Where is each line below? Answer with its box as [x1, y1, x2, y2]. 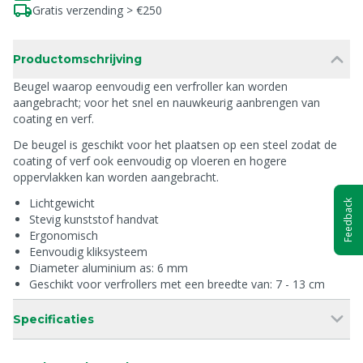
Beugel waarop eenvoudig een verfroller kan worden [13, 79, 288, 94]
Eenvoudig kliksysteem [29, 244, 147, 259]
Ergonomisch [29, 228, 98, 243]
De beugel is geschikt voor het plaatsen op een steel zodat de [13, 137, 337, 152]
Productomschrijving [13, 52, 142, 66]
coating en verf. [13, 111, 94, 126]
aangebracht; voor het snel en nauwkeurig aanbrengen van [13, 95, 320, 110]
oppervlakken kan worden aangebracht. [13, 169, 219, 185]
